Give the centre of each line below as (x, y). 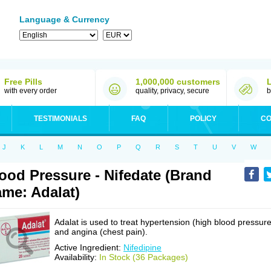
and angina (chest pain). (101, 232)
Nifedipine (142, 247)
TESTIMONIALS (60, 119)
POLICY (203, 119)
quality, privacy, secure (172, 91)
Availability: (77, 257)
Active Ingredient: (89, 247)
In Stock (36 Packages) (144, 257)
